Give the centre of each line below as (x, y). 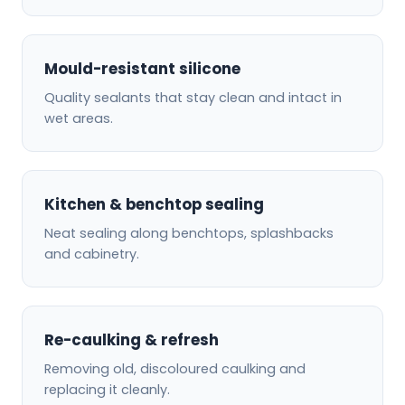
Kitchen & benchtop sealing (154, 204)
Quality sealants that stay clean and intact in (193, 97)
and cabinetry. (92, 254)
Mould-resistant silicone (142, 68)
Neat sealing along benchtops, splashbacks (189, 233)
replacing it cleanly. (107, 389)
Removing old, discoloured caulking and (175, 368)
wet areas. (79, 118)
